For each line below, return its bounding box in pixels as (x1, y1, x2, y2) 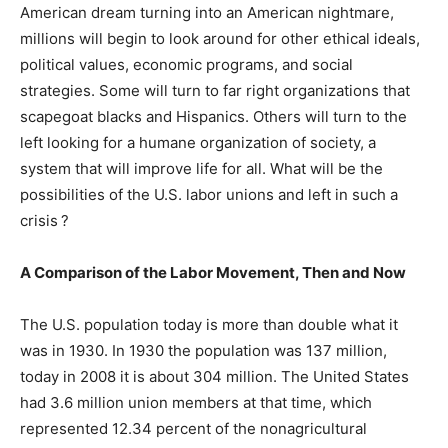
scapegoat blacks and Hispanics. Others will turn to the (20, 107, 407, 127)
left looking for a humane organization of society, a (20, 133, 376, 153)
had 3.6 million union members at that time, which (20, 393, 372, 413)
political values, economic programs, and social (20, 55, 353, 75)
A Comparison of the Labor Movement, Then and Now (20, 263, 406, 283)
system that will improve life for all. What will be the (20, 159, 383, 179)
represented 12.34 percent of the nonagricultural (20, 419, 367, 439)
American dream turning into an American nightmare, (20, 3, 394, 23)
